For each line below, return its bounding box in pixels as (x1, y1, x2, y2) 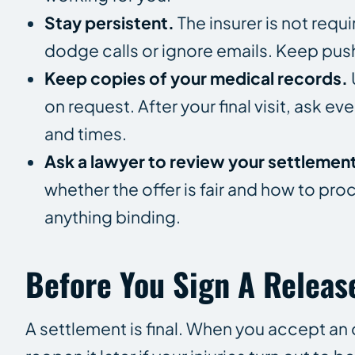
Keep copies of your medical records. (44, 67, 348, 89)
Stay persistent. (44, 11, 174, 33)
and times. (44, 122, 127, 144)
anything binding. (44, 205, 181, 227)
